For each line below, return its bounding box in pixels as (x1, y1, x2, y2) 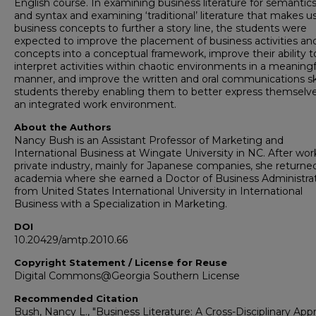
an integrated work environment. (14, 98, 176, 111)
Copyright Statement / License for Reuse (14, 257, 227, 269)
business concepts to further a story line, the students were (14, 22, 307, 35)
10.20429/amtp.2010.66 (14, 233, 128, 247)
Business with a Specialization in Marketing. (14, 197, 227, 211)
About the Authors (14, 121, 111, 133)
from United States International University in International (14, 185, 303, 198)
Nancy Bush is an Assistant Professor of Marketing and (14, 134, 284, 147)
